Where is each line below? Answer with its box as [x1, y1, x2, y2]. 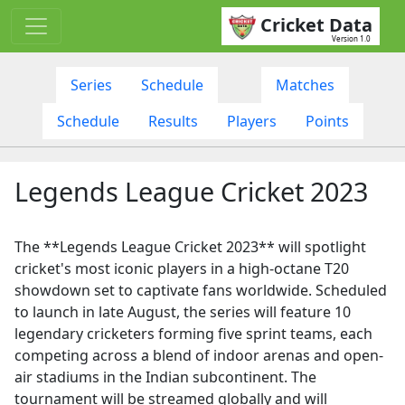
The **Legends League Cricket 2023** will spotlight [14, 236, 366, 257]
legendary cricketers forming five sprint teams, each [14, 323, 372, 344]
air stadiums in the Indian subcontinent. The [14, 366, 316, 387]
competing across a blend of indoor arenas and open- [14, 344, 383, 365]
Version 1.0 [332, 33, 371, 43]
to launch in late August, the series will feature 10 [14, 301, 351, 322]
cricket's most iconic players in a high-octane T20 [14, 258, 349, 278]
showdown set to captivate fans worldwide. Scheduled [14, 279, 387, 300]
